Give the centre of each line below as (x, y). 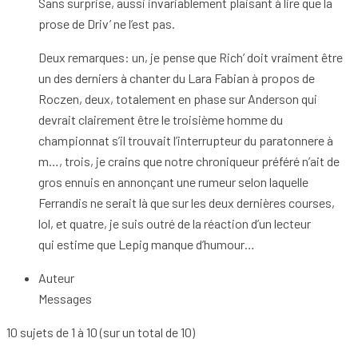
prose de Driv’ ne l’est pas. (107, 23)
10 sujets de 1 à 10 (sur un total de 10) (101, 332)
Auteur (56, 277)
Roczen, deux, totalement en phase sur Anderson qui (178, 98)
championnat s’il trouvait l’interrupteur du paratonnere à (186, 140)
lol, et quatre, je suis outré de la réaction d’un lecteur (175, 223)
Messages (65, 298)
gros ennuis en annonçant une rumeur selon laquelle (173, 181)
